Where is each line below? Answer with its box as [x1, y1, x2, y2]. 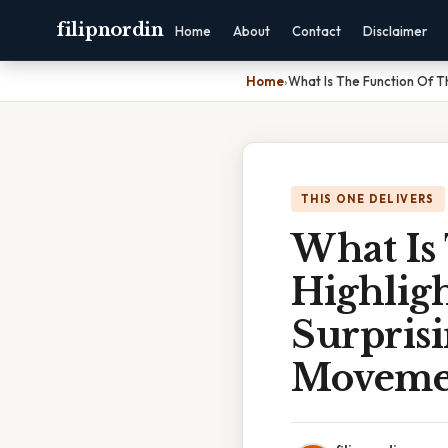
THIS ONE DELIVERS [301, 192, 435, 206]
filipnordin [56, 19, 164, 41]
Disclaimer [362, 23, 427, 39]
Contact [291, 23, 341, 39]
